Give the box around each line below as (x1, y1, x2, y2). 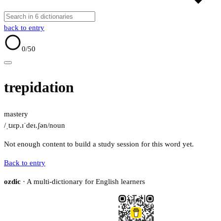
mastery (4, 110, 28, 118)
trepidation (4, 79, 74, 96)
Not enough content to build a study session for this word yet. (4, 140, 194, 148)
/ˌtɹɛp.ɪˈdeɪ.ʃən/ (4, 121, 49, 130)
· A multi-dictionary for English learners (21, 178, 145, 186)
